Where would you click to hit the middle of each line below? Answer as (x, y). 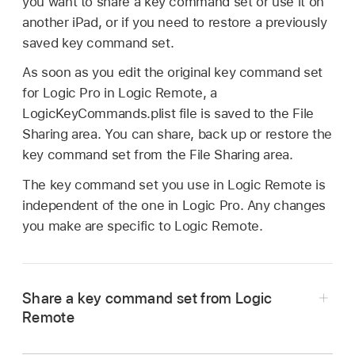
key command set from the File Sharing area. (158, 155)
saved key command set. (98, 42)
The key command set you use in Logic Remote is (174, 185)
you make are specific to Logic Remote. (143, 226)
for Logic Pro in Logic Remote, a (120, 93)
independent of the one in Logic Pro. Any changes (174, 206)
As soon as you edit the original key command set (172, 73)
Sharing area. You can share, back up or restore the (177, 134)
